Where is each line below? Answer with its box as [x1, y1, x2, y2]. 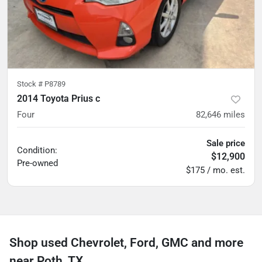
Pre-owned [17, 158, 58, 168]
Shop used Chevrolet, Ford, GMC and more [9, 236, 243, 250]
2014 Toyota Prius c [17, 93, 100, 104]
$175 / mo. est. [186, 165, 245, 175]
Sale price [206, 138, 245, 149]
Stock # [17, 80, 44, 88]
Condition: [17, 145, 57, 156]
